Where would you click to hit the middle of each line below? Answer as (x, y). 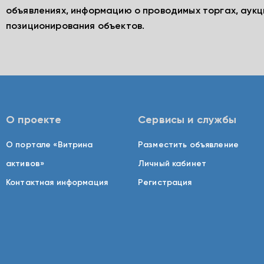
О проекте (34, 120)
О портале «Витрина (49, 145)
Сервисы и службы (187, 120)
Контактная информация (57, 183)
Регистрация (165, 183)
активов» (25, 164)
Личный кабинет (172, 164)
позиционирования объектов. (75, 27)
